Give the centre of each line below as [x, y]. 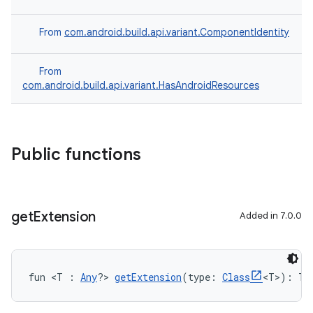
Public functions [76, 154]
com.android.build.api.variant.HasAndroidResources [141, 85]
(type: [202, 277]
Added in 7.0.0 [271, 216]
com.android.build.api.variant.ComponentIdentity [177, 32]
